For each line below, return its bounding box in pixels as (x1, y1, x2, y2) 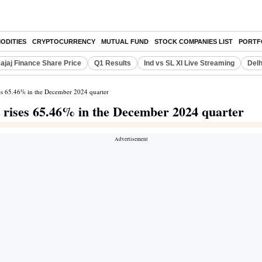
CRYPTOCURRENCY (32, 38, 95, 45)
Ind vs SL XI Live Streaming (144, 59, 235, 67)
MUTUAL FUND (101, 38, 149, 45)
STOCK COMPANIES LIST (154, 38, 233, 45)
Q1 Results (94, 59, 131, 67)
